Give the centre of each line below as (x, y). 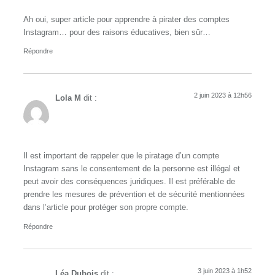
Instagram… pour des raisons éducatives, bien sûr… (117, 32)
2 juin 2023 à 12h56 (223, 95)
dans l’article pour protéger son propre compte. (106, 208)
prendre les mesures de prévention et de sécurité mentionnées (134, 195)
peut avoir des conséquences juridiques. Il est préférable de (129, 182)
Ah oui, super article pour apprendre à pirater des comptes (126, 19)
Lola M (68, 98)
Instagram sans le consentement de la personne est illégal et (132, 169)
